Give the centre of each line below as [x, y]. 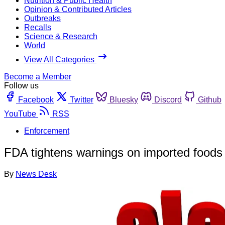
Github [210, 99]
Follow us [21, 85]
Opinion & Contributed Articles [78, 9]
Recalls [38, 27]
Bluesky [124, 99]
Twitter [82, 99]
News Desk [36, 174]
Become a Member [38, 76]
